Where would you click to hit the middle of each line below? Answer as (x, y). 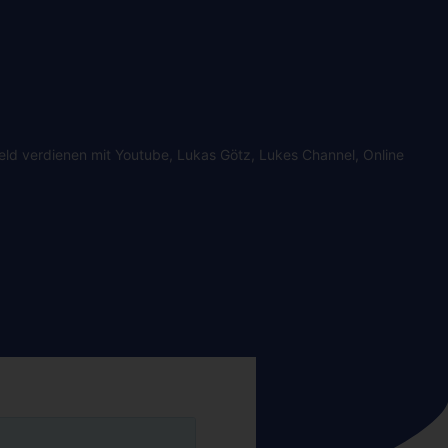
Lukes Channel (307, 154)
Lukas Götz (214, 154)
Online (383, 154)
